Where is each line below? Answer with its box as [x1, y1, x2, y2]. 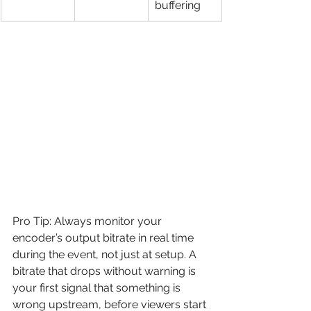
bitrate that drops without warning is [12, 264, 199, 278]
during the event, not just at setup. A [12, 248, 199, 262]
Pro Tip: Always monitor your [12, 215, 165, 228]
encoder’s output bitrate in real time [12, 231, 196, 245]
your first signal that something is [12, 281, 183, 295]
